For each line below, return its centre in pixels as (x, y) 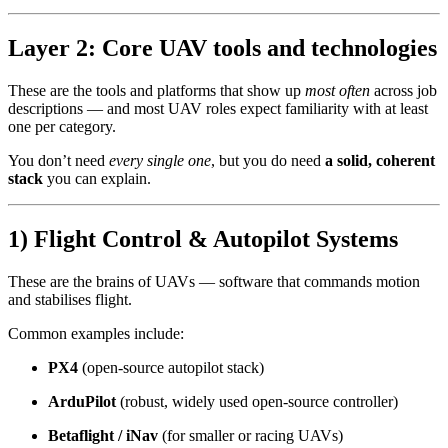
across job (403, 91)
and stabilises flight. (70, 299)
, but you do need (268, 161)
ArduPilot (82, 401)
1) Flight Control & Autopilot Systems (203, 238)
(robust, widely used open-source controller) (257, 401)
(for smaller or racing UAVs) (250, 435)
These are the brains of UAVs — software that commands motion (214, 281)
